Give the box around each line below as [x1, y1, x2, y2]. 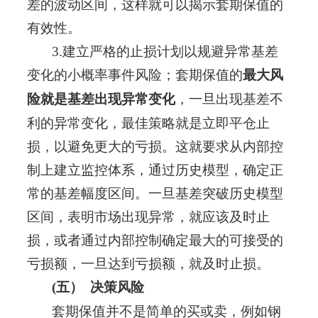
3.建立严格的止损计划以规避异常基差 [26, 44, 278, 60]
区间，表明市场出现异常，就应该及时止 [26, 209, 270, 225]
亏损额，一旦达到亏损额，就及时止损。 [26, 256, 277, 272]
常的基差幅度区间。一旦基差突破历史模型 [26, 186, 283, 202]
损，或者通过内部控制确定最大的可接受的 [26, 233, 283, 248]
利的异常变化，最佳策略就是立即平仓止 [26, 116, 270, 131]
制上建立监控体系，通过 [26, 163, 175, 178]
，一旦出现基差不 [175, 92, 283, 107]
